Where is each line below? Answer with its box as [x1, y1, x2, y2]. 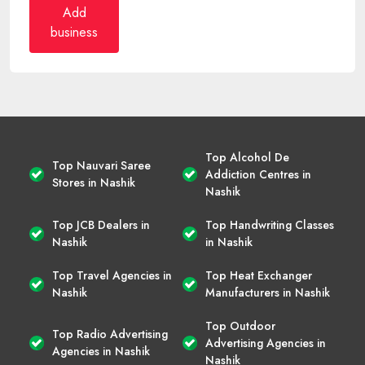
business [51, 22, 98, 42]
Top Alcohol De [205, 148, 289, 165]
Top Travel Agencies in [52, 266, 172, 284]
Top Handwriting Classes [205, 216, 334, 233]
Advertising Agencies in [205, 334, 326, 351]
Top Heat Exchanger [205, 266, 312, 284]
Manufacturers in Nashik [205, 284, 330, 301]
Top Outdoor [205, 317, 275, 334]
